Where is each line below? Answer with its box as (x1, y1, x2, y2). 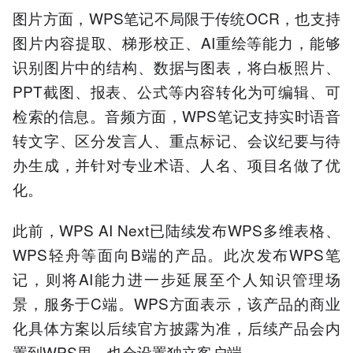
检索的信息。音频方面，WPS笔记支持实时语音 (13, 104, 340, 126)
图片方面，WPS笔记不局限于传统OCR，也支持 (13, 6, 340, 28)
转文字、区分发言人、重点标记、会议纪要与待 (13, 128, 340, 150)
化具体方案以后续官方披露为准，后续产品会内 (13, 316, 340, 338)
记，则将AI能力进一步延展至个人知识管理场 (13, 267, 340, 289)
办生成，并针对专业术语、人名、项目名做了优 (13, 153, 340, 175)
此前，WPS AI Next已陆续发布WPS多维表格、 (13, 218, 340, 240)
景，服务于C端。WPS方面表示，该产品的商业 (13, 292, 340, 314)
